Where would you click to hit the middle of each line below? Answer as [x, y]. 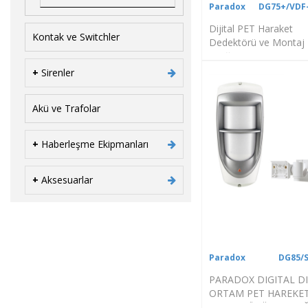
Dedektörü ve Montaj [256, 42]
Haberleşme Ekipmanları [95, 144]
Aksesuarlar [67, 179]
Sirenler [58, 72]
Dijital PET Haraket [251, 28]
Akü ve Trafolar [66, 108]
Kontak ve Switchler [76, 36]
